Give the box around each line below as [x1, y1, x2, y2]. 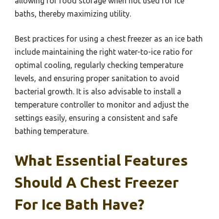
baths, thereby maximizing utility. [15, 9, 131, 18]
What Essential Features [15, 152, 188, 169]
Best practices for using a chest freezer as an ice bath [15, 34, 203, 43]
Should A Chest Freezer [15, 174, 179, 191]
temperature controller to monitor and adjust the [15, 100, 189, 109]
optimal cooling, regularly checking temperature [15, 60, 183, 69]
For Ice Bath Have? [15, 196, 144, 213]
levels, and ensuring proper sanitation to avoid [15, 73, 179, 83]
